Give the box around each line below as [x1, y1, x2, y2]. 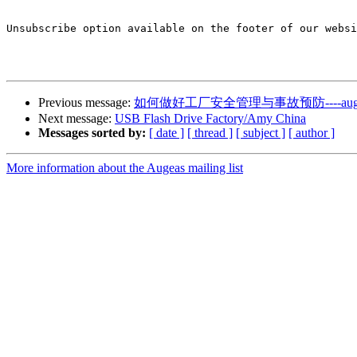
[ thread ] [187, 126, 233, 140]
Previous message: [38, 96, 134, 110]
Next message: [38, 112, 115, 126]
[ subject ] [236, 126, 285, 140]
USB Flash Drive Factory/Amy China [115, 112, 306, 126]
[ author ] [288, 126, 335, 140]
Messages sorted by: [38, 126, 146, 140]
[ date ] [149, 126, 184, 140]
